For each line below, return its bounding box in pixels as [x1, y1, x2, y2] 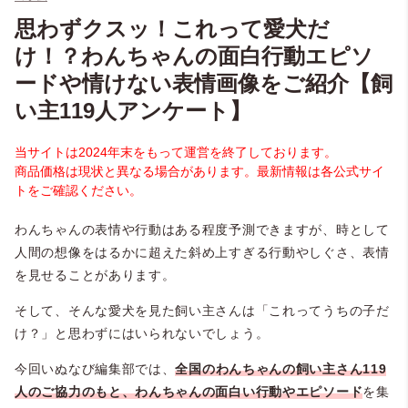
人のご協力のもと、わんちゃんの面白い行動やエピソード [15, 384, 363, 400]
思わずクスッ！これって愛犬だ [15, 16, 330, 42]
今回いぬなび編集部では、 [15, 362, 176, 377]
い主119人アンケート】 [15, 98, 251, 124]
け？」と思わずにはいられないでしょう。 [15, 326, 270, 342]
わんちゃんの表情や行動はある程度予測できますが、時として [15, 222, 390, 238]
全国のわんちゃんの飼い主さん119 [175, 362, 387, 377]
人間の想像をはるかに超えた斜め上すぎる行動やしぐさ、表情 [15, 245, 390, 260]
